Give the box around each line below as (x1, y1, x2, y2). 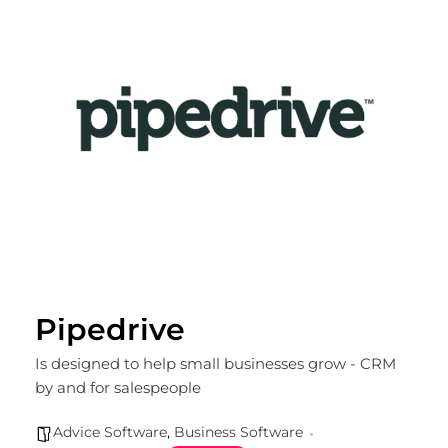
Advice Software (53, 423, 167, 442)
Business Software (174, 423, 303, 442)
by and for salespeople (35, 379, 201, 397)
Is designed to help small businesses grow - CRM (35, 355, 396, 373)
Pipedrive (35, 311, 185, 348)
